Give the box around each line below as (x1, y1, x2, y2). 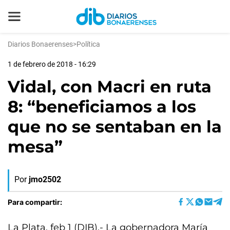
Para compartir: (8, 197, 62, 206)
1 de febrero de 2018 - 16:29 (8, 60, 96, 68)
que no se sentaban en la (8, 117, 222, 137)
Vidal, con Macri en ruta (8, 76, 212, 97)
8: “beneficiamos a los (8, 97, 196, 117)
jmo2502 (29, 175, 61, 184)
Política (76, 40, 100, 48)
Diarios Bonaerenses (8, 40, 73, 48)
